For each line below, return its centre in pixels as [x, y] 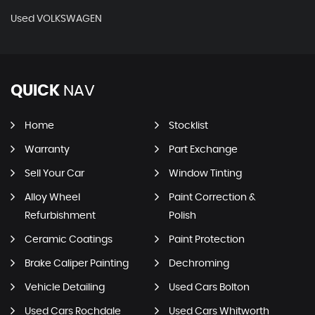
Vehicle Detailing [65, 287]
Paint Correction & [212, 197]
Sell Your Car [54, 173]
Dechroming [199, 263]
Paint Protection [206, 239]
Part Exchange [203, 149]
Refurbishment [60, 216]
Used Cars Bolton [209, 287]
